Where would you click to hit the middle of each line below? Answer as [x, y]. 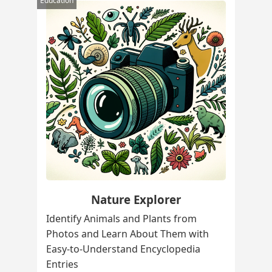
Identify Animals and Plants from [121, 219]
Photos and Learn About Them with [127, 234]
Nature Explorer [136, 200]
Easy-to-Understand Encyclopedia [123, 249]
